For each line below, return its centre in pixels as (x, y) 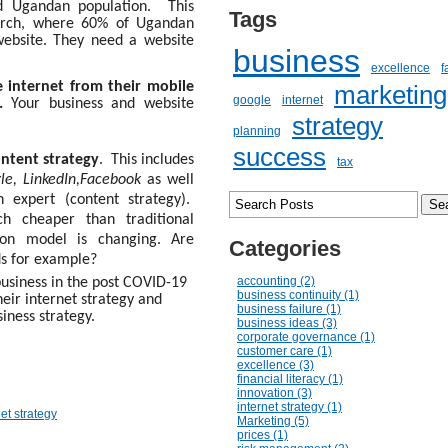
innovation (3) (274, 393)
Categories (285, 248)
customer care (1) (284, 351)
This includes (152, 160)
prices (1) (262, 435)
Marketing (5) (273, 421)
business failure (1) (289, 309)
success (279, 157)
